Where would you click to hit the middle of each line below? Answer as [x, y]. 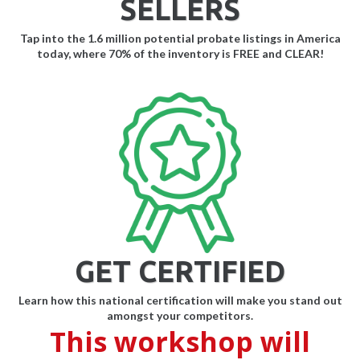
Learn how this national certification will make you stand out [180, 301]
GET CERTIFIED [180, 272]
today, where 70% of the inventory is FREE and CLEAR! [180, 54]
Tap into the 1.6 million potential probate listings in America [180, 39]
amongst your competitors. [180, 316]
